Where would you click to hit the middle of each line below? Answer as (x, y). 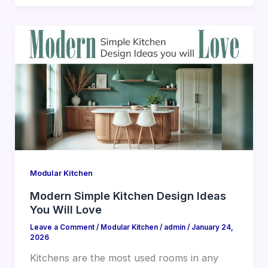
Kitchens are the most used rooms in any (124, 258)
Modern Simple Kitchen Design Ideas (128, 195)
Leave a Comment (62, 228)
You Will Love (66, 209)
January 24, (212, 228)
